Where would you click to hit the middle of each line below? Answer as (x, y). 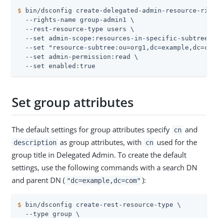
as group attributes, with (101, 142)
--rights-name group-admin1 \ (76, 20)
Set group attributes (73, 102)
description (35, 142)
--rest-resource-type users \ (76, 29)
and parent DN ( (38, 180)
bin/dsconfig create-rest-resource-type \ (101, 204)
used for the (176, 142)
